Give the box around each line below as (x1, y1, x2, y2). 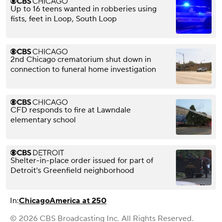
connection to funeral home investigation (10, 64, 156, 74)
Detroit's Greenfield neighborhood (10, 165, 134, 175)
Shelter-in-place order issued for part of (10, 155, 153, 166)
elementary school (10, 114, 76, 125)
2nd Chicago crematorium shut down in (10, 54, 151, 64)
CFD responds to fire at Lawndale (10, 105, 131, 115)
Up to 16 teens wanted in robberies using (10, 3, 157, 14)
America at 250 (50, 195, 107, 206)
